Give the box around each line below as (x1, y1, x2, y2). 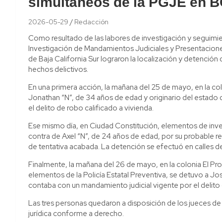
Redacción (74, 17, 109, 26)
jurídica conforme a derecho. (28, 208, 124, 219)
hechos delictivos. (28, 64, 88, 74)
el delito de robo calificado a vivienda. (28, 103, 154, 113)
